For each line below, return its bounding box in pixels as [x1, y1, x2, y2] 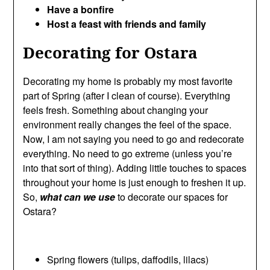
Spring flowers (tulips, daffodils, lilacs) [47, 253, 209, 266]
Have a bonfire [47, 2, 115, 16]
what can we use [40, 190, 116, 204]
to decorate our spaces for [115, 190, 228, 204]
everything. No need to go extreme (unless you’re [23, 146, 233, 160]
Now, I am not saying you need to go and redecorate [23, 132, 245, 146]
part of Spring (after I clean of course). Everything [23, 89, 231, 102]
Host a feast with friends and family [47, 17, 207, 31]
